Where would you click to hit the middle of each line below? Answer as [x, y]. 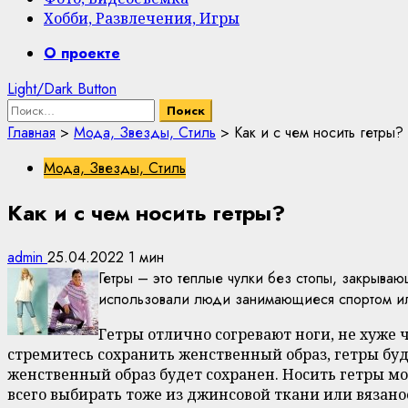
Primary [29, 52]
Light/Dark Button [62, 88]
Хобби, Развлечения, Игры [142, 18]
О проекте [82, 53]
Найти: [28, 108]
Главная [31, 132]
